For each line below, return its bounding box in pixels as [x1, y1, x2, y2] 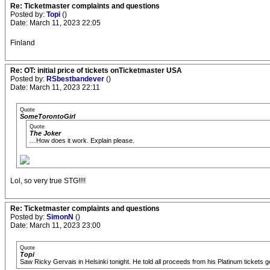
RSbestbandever [46, 75, 106, 83]
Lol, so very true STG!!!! [10, 177, 86, 185]
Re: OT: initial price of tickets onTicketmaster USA [10, 66, 182, 75]
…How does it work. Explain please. [30, 137, 134, 144]
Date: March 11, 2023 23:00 [10, 221, 101, 230]
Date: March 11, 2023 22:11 [10, 83, 100, 92]
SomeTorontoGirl [20, 113, 75, 120]
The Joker [30, 130, 61, 137]
